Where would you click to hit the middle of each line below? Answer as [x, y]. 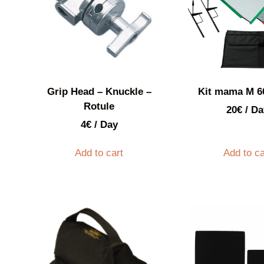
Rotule [99, 106]
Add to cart [99, 153]
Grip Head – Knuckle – [99, 91]
